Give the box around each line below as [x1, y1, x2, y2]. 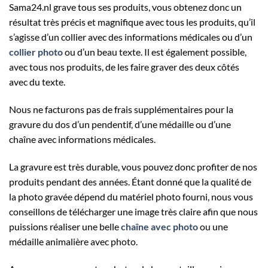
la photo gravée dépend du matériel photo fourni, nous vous [9, 190, 253, 202]
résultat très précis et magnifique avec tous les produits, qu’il [9, 16, 255, 28]
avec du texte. [9, 76, 65, 88]
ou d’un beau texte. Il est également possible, [63, 46, 246, 58]
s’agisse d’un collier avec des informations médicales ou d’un [9, 31, 252, 43]
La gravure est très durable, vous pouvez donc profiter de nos [9, 160, 257, 172]
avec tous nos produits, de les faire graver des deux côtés [9, 61, 239, 73]
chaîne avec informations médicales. [9, 133, 156, 145]
